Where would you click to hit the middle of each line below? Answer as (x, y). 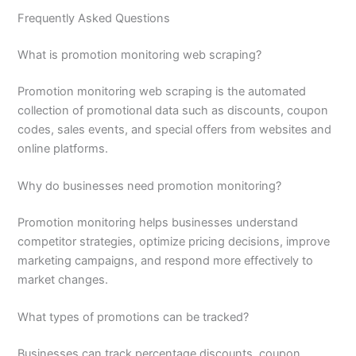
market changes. (63, 279)
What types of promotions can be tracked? (133, 317)
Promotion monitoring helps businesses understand (158, 222)
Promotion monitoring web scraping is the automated (162, 91)
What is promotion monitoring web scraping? (140, 54)
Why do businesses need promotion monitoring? (150, 186)
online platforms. (63, 148)
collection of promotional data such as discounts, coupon (173, 110)
